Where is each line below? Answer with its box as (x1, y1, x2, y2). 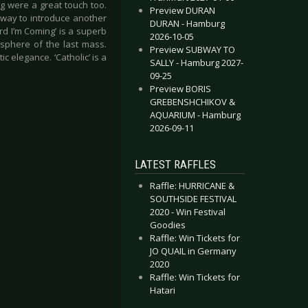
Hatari (150, 284, 175, 296)
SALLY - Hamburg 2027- (150, 56, 243, 69)
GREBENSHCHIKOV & (150, 96, 235, 108)
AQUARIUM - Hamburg (150, 109, 241, 121)
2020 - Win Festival (150, 206, 225, 218)
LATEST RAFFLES (135, 157, 216, 171)
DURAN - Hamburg (150, 17, 225, 30)
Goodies (150, 219, 186, 231)
